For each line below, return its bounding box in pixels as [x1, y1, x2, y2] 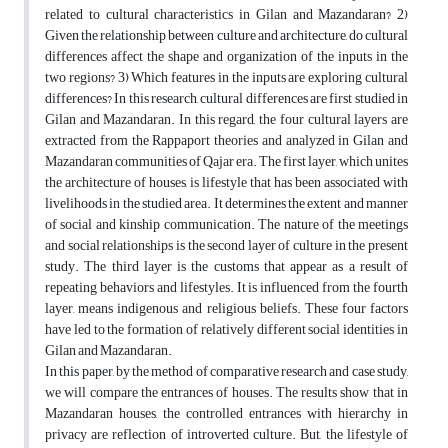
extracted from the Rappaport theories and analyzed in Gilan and [45, 127, 408, 155]
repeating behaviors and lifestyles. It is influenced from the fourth [45, 274, 408, 302]
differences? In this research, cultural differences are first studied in [45, 85, 408, 113]
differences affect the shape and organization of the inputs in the [45, 43, 408, 71]
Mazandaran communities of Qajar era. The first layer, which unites [45, 148, 408, 176]
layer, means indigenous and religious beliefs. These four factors [45, 295, 408, 323]
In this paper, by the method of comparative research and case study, [45, 358, 408, 386]
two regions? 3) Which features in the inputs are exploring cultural [45, 64, 408, 92]
